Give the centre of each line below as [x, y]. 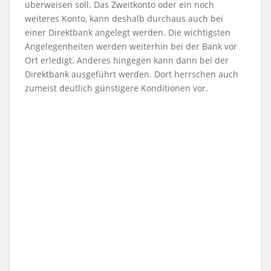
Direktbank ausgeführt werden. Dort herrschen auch [132, 74]
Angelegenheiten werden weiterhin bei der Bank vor [131, 46]
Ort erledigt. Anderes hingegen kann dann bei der [127, 60]
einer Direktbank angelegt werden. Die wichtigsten [128, 32]
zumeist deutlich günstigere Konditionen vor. [116, 88]
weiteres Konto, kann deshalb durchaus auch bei [124, 18]
